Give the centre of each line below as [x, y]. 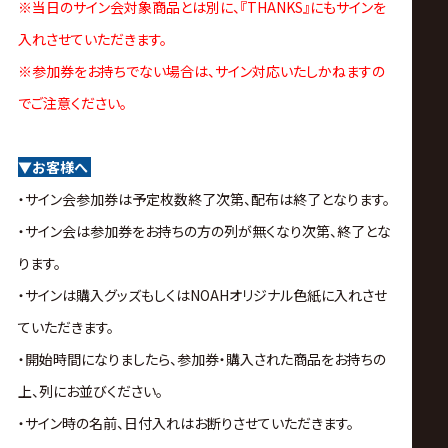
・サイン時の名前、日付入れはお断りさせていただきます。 [185, 423]
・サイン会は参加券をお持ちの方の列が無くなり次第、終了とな [204, 231]
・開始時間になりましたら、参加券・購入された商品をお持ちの [201, 359]
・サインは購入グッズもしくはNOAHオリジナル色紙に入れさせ [202, 295]
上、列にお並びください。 [90, 391]
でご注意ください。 [72, 103]
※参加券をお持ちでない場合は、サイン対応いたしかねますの [201, 71]
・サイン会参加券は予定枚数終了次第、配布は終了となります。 [203, 199]
